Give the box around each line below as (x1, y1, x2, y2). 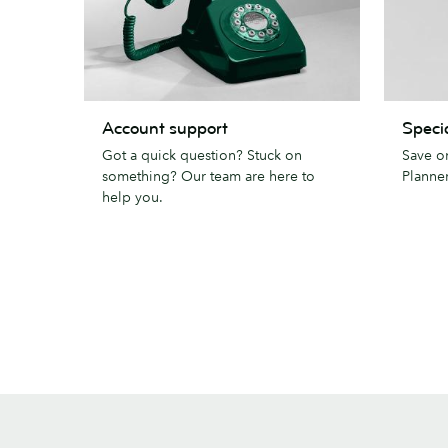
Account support (102, 117, 228, 139)
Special (383, 101, 436, 122)
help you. (102, 187, 163, 206)
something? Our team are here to (102, 166, 315, 185)
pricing (383, 125, 434, 146)
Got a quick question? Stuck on (102, 145, 302, 164)
